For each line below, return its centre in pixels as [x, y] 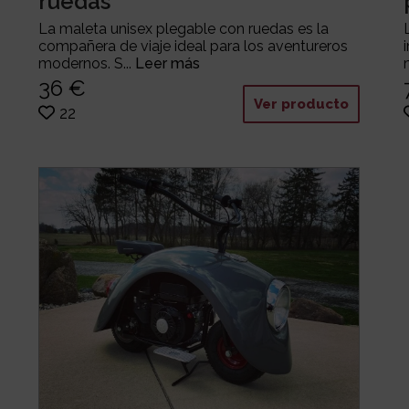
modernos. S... [86, 64]
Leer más [167, 64]
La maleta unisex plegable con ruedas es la [183, 29]
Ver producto [301, 104]
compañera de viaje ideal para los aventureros [193, 47]
